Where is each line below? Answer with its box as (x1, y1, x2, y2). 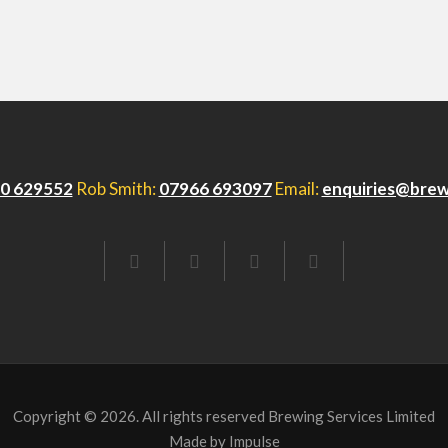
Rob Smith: (72, 178, 159, 199)
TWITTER (185, 252, 258, 269)
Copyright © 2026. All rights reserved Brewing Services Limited (13, 407, 435, 425)
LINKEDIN (245, 252, 318, 269)
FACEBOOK (125, 252, 210, 269)
